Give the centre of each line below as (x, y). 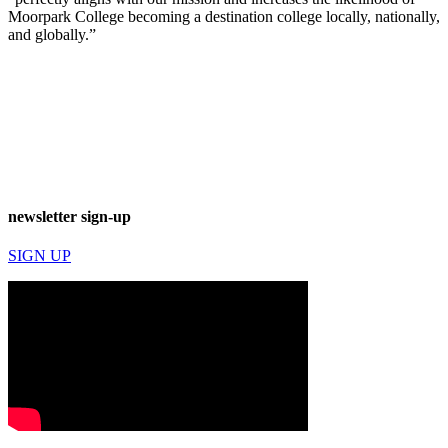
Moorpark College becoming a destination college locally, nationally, (224, 17)
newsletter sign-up (69, 216)
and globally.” (52, 35)
